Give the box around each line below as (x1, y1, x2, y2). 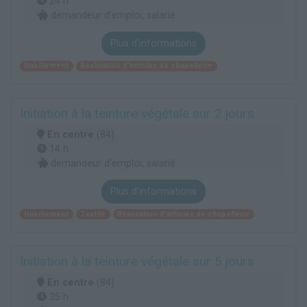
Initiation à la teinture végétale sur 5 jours (20, 254, 254, 270)
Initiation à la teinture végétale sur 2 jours (20, 106, 254, 122)
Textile (80, 209, 106, 219)
